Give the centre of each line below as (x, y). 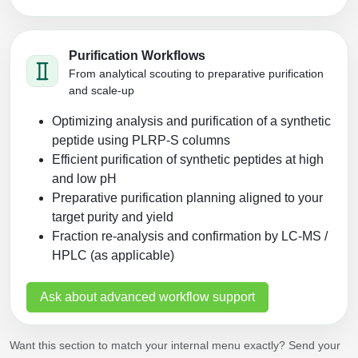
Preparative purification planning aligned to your (187, 197)
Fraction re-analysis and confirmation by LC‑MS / (190, 236)
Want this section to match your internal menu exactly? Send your (175, 346)
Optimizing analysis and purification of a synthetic (191, 121)
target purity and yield (113, 217)
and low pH (84, 178)
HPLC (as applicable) (113, 255)
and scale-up (101, 90)
